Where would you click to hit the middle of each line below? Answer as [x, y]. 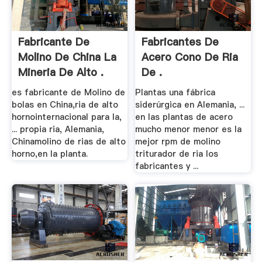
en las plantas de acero [184, 117]
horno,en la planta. [49, 154]
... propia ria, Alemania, [58, 130]
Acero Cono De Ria [190, 57]
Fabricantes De [180, 42]
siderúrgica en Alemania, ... [190, 105]
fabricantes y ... [167, 166]
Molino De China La [67, 57]
